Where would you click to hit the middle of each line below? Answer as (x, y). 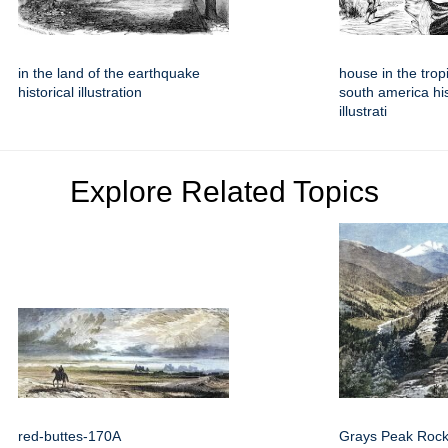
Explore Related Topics (224, 192)
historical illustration (80, 92)
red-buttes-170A (69, 436)
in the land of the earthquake (109, 73)
